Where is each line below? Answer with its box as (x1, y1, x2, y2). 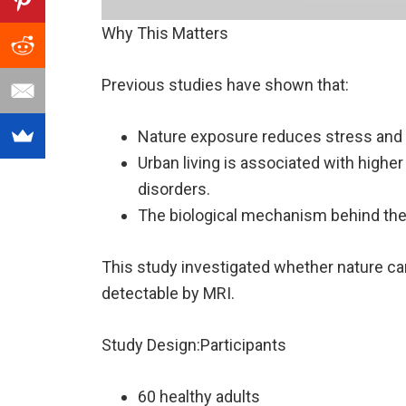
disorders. (138, 179, 210, 199)
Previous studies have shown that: (101, 75, 349, 95)
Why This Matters (101, 24, 228, 43)
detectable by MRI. (101, 284, 235, 304)
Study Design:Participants (101, 335, 286, 355)
